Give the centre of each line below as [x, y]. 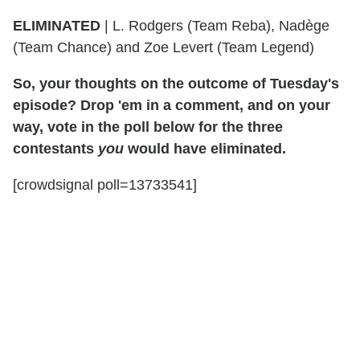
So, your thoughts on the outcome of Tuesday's [176, 84]
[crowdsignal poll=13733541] [105, 185]
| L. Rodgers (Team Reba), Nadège [215, 26]
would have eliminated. [205, 149]
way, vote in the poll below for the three [148, 127]
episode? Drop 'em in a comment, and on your [172, 106]
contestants [55, 149]
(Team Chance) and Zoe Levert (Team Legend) [164, 48]
